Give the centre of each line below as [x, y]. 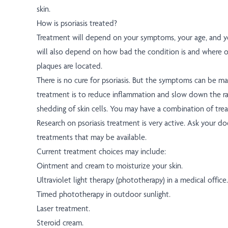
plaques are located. [69, 66]
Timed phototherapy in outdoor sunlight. [104, 194]
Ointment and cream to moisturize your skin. [110, 166]
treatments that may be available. [92, 137]
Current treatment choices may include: [101, 152]
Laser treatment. [63, 209]
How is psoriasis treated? [77, 23]
